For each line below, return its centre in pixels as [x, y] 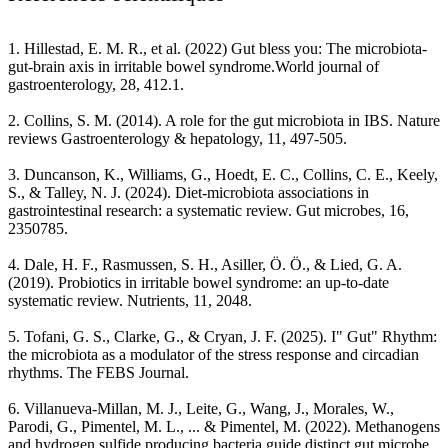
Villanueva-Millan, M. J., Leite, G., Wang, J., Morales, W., [209, 409]
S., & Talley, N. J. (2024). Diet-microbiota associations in [188, 193]
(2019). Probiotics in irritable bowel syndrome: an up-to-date [198, 283]
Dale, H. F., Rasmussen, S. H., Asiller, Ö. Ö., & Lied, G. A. [213, 265]
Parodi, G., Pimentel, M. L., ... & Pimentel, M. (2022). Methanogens [224, 427]
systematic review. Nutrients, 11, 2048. [130, 301]
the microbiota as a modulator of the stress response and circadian [213, 355]
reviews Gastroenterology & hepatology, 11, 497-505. [177, 139]
